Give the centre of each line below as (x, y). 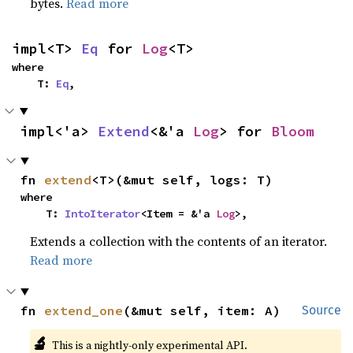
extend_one (84, 310)
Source (321, 310)
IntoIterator (103, 213)
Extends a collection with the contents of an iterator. (179, 241)
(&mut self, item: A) (202, 310)
